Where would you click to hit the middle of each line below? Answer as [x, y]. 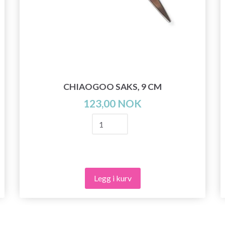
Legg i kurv [113, 178]
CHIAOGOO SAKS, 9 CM [113, 87]
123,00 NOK [113, 103]
